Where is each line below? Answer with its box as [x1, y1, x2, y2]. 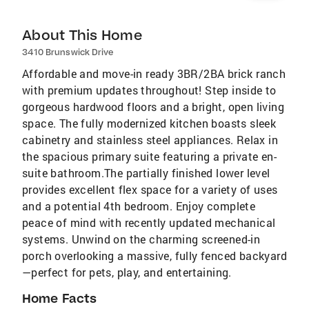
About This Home [22, 26, 142, 44]
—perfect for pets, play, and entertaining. [22, 265, 232, 280]
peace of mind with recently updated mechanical [22, 215, 276, 230]
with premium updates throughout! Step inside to [22, 83, 277, 98]
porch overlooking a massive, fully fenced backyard [22, 248, 287, 263]
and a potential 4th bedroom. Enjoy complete [22, 199, 256, 214]
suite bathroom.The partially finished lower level [22, 166, 270, 181]
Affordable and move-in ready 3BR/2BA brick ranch [22, 66, 286, 81]
